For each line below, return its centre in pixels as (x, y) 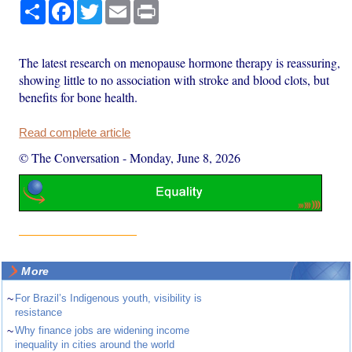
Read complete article (75, 132)
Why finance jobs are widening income (103, 331)
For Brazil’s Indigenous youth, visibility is (109, 299)
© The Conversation (70, 157)
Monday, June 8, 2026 (185, 157)
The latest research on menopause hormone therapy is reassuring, (180, 62)
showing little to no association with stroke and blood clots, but (174, 79)
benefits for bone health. (79, 97)
